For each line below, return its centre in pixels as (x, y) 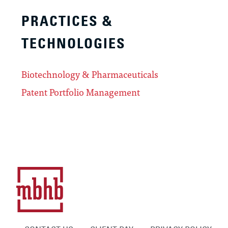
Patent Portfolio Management (81, 92)
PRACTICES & (67, 21)
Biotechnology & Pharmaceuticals (90, 74)
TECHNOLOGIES (74, 44)
